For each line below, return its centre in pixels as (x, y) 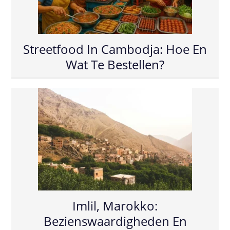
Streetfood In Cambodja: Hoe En (115, 49)
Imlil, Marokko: (115, 205)
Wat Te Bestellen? (115, 64)
